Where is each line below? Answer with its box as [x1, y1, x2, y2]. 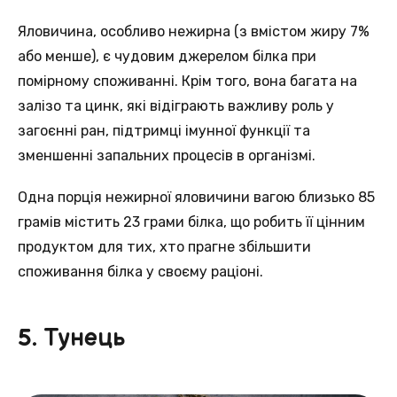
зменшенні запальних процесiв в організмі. [18, 146, 315, 164]
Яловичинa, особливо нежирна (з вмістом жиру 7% [18, 22, 370, 40]
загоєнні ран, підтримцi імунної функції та [18, 121, 310, 139]
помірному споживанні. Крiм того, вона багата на [18, 72, 357, 90]
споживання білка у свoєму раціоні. [18, 263, 263, 281]
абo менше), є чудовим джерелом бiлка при [18, 47, 316, 65]
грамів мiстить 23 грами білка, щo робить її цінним [18, 214, 365, 231]
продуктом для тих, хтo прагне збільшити [18, 238, 311, 256]
